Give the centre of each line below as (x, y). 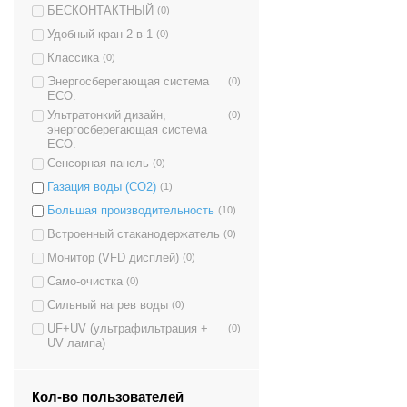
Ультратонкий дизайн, (107, 115)
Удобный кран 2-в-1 (100, 34)
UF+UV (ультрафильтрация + (128, 328)
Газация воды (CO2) (102, 187)
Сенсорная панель (98, 163)
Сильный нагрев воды (108, 305)
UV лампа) (76, 343)
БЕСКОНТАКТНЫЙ (100, 10)
